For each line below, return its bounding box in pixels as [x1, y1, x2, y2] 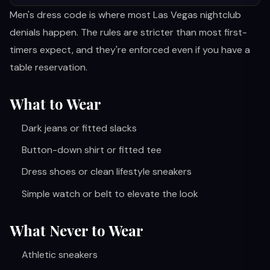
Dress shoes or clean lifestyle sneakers [22, 165, 192, 178]
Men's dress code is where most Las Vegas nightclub [10, 8, 241, 21]
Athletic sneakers [22, 248, 98, 261]
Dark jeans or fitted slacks [22, 122, 137, 134]
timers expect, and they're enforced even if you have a [10, 43, 250, 56]
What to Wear [10, 94, 101, 113]
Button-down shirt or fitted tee [22, 143, 162, 157]
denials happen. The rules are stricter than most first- [10, 26, 247, 39]
